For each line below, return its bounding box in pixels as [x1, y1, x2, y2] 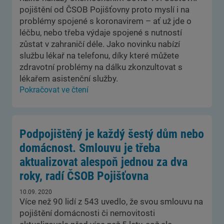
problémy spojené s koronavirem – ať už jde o [19, 16, 191, 26]
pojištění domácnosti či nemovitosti [19, 208, 155, 218]
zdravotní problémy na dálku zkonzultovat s [19, 62, 182, 72]
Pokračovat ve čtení [19, 85, 88, 94]
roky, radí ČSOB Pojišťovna [19, 169, 148, 183]
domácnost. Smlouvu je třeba [19, 141, 160, 155]
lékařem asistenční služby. [19, 73, 118, 83]
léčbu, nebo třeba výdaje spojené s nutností [19, 27, 182, 37]
